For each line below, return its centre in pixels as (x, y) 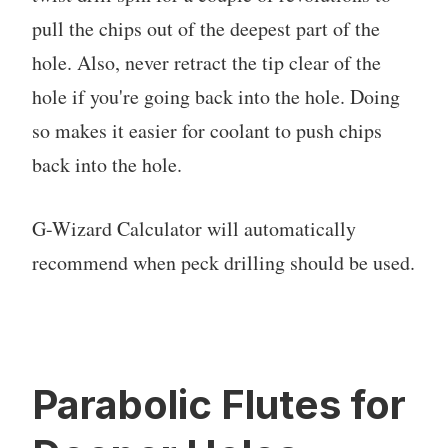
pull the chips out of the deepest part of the (206, 28)
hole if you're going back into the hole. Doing (216, 96)
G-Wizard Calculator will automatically (194, 228)
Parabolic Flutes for (219, 404)
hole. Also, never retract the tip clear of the (206, 62)
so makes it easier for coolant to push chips (207, 130)
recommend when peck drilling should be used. (223, 262)
